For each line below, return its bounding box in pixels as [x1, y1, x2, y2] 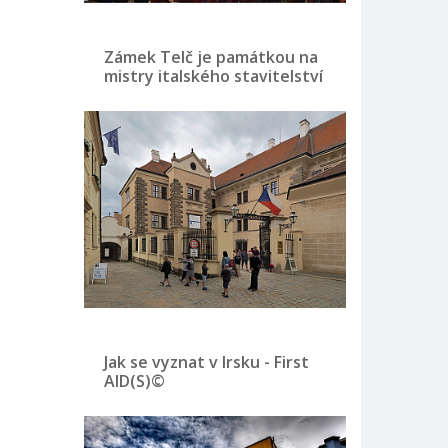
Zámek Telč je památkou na [103, 46, 318, 68]
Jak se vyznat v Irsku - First [103, 350, 309, 373]
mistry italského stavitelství [103, 65, 323, 87]
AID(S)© [103, 369, 165, 392]
